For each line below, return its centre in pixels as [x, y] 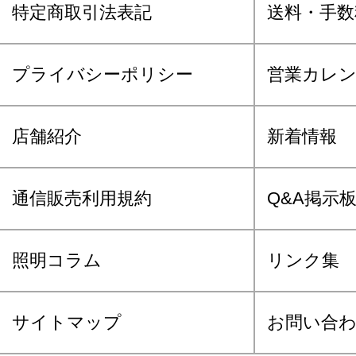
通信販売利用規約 [82, 198]
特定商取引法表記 [82, 12]
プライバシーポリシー [103, 74]
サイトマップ [67, 322]
